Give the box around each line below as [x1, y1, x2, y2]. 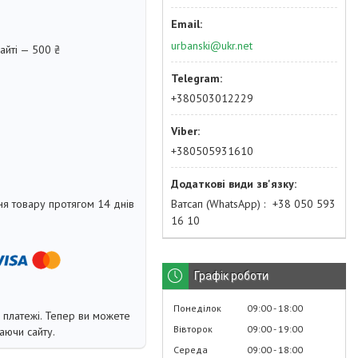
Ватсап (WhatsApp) [171, 196, 261, 211]
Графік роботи [194, 268, 268, 282]
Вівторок [173, 322, 213, 335]
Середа [173, 343, 208, 356]
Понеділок [173, 301, 221, 314]
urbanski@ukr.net [171, 38, 253, 53]
